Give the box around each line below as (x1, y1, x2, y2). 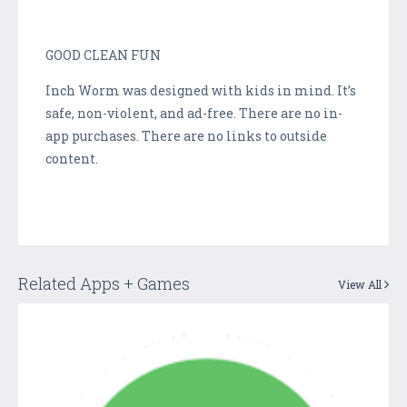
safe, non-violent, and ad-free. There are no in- (45, 104, 342, 122)
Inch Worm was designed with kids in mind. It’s (45, 81, 356, 99)
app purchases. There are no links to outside (45, 126, 327, 144)
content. (45, 149, 98, 167)
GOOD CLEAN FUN (45, 45, 161, 64)
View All (338, 276, 384, 292)
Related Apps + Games (18, 272, 190, 294)
